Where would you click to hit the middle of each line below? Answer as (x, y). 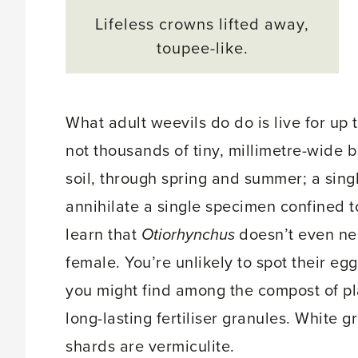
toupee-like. (202, 48)
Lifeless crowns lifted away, (202, 24)
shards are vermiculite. (150, 347)
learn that (103, 235)
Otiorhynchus (188, 235)
